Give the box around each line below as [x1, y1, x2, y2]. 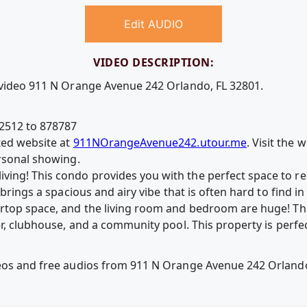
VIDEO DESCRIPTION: [93, 55, 214, 71]
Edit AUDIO [124, 17, 183, 32]
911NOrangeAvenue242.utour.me [73, 134, 247, 150]
